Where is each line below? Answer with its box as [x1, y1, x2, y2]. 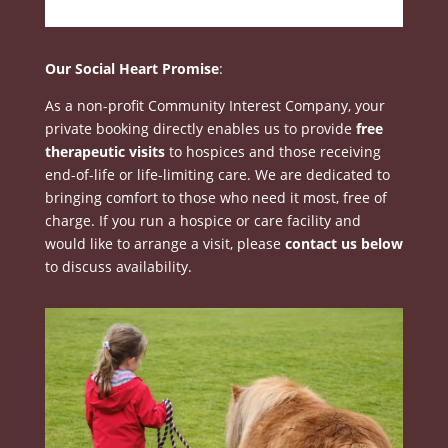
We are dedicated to [254, 165, 390, 184]
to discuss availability [44, 257, 188, 276]
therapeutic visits [44, 142, 165, 161]
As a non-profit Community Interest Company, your [44, 96, 385, 115]
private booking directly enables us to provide [44, 119, 356, 138]
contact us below [284, 234, 403, 253]
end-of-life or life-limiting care [44, 165, 247, 184]
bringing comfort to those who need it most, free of [44, 188, 387, 207]
